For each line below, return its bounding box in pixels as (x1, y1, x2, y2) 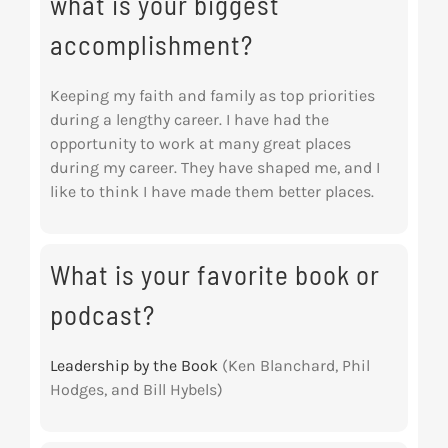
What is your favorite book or (49, 258, 380, 291)
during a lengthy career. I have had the (49, 110, 329, 130)
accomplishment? (49, 28, 253, 61)
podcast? (49, 298, 155, 331)
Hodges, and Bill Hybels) (49, 380, 223, 400)
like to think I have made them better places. (49, 182, 374, 202)
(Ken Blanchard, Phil (217, 356, 370, 376)
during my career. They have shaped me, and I (49, 158, 380, 178)
